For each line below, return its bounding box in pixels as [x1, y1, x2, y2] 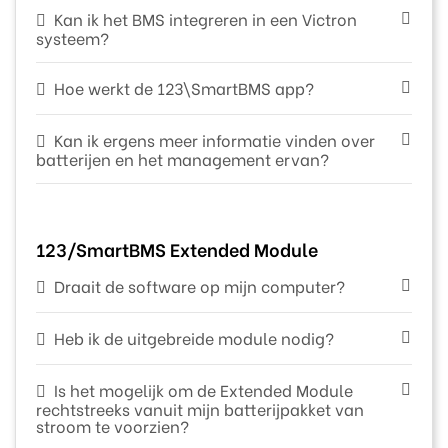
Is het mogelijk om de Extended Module [53, 377, 353, 401]
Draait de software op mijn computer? [53, 273, 345, 297]
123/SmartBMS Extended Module [36, 234, 318, 262]
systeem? [36, 25, 109, 49]
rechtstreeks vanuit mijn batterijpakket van [36, 396, 364, 420]
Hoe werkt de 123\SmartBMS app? [53, 75, 314, 99]
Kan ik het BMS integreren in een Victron [53, 6, 357, 30]
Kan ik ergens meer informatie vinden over [53, 127, 375, 151]
